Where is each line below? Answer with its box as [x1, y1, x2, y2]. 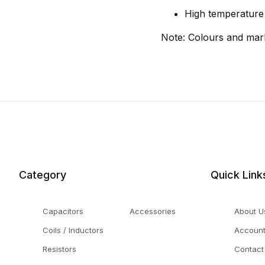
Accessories [129, 206, 176, 216]
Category [19, 169, 66, 181]
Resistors [43, 244, 76, 254]
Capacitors [43, 206, 83, 216]
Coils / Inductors [43, 225, 104, 235]
